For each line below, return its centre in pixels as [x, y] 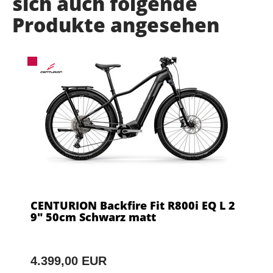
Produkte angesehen [116, 25]
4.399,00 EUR [69, 261]
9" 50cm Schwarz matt [93, 217]
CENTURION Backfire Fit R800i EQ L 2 [133, 206]
